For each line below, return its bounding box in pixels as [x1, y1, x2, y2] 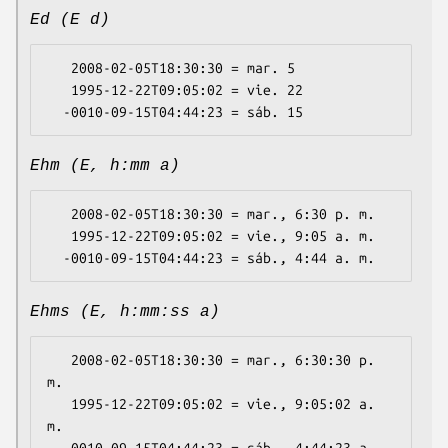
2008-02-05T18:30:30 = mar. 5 [47, 60, 71, 77]
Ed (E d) [30, 11, 110, 30]
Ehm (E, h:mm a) [30, 157, 180, 176]
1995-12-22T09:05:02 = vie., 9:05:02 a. [47, 396, 71, 413]
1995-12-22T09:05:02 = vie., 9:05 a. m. [47, 228, 71, 245]
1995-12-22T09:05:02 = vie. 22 [47, 82, 71, 99]
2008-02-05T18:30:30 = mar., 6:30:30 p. [47, 352, 71, 369]
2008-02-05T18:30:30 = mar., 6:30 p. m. [47, 206, 71, 223]
